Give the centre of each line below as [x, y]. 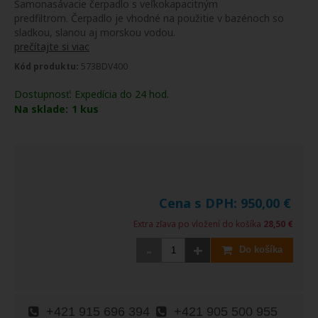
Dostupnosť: [44, 94]
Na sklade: [41, 109]
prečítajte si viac [52, 46]
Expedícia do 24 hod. [122, 94]
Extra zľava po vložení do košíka [198, 224]
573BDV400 [103, 66]
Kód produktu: [46, 66]
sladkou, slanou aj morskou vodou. [95, 32]
